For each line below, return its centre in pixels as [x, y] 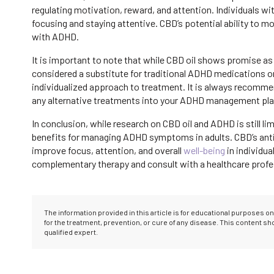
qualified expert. [71, 232]
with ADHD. [55, 37]
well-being [204, 150]
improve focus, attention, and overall [108, 150]
